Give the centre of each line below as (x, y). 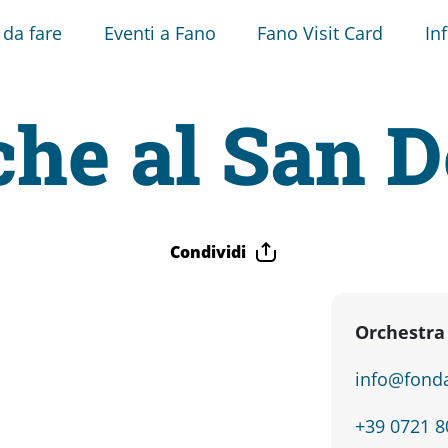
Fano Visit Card (320, 32)
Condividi (208, 251)
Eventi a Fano (159, 32)
